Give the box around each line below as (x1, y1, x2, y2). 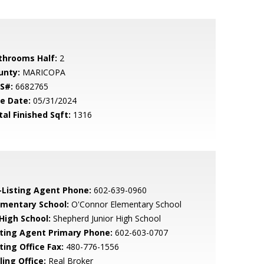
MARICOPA (19, 67, 65, 78)
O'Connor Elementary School (68, 199, 181, 210)
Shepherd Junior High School (50, 213, 161, 224)
